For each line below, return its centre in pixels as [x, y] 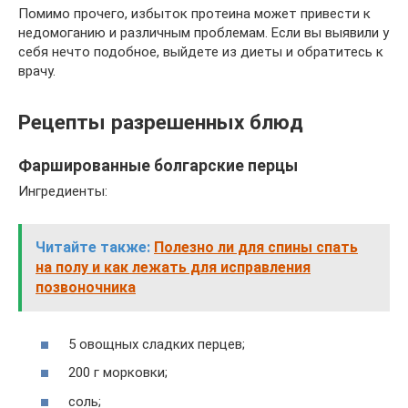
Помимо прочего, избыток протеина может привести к [194, 13]
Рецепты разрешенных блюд [161, 122]
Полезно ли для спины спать [256, 248]
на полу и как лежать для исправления [173, 268]
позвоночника [86, 288]
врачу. [37, 71]
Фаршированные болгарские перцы [158, 165]
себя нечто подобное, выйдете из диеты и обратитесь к [201, 51]
